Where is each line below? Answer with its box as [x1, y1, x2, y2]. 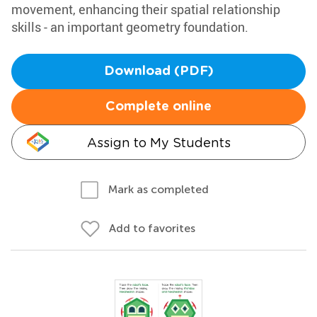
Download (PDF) [103, 65, 214, 78]
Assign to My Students [86, 135, 231, 150]
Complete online [105, 100, 212, 113]
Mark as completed [108, 183, 209, 196]
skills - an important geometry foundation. [11, 18, 248, 35]
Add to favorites [109, 221, 195, 235]
